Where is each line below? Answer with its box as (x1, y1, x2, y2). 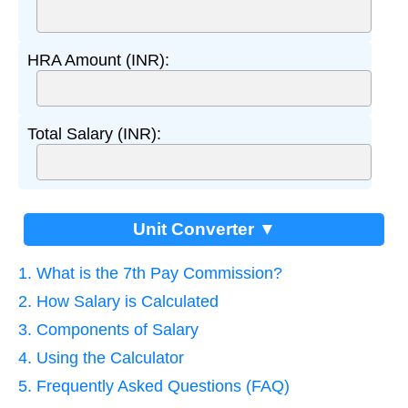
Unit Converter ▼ (132, 219, 276, 240)
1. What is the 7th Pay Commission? (18, 264, 282, 283)
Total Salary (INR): (27, 125, 161, 144)
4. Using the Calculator (18, 349, 184, 368)
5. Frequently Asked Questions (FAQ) (18, 377, 290, 396)
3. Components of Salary (18, 321, 199, 340)
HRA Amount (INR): (27, 51, 169, 70)
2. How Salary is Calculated (18, 292, 219, 311)
